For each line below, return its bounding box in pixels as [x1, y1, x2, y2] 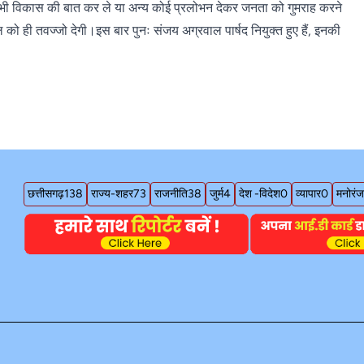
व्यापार [296, 187, 321, 201]
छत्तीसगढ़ [28, 187, 64, 201]
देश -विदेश [239, 187, 280, 201]
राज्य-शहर [91, 187, 133, 201]
